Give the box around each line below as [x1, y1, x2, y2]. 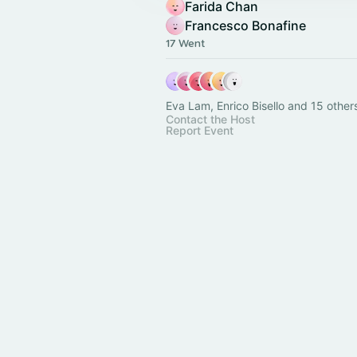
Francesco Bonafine [185, 18, 306, 33]
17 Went [166, 37, 205, 50]
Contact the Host [166, 112, 255, 126]
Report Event [166, 124, 233, 137]
